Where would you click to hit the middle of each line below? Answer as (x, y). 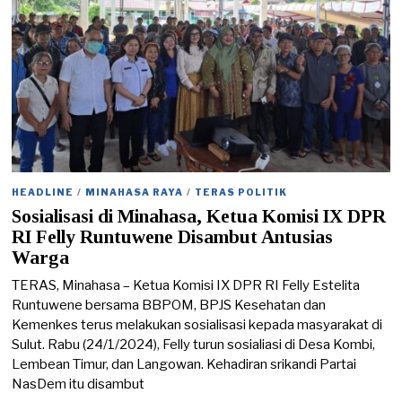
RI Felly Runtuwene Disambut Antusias (173, 237)
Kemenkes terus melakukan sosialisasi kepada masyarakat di (197, 324)
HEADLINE (43, 192)
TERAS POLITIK (241, 192)
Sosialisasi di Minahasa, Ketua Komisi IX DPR (199, 217)
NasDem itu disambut (79, 384)
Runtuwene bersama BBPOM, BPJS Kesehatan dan (169, 305)
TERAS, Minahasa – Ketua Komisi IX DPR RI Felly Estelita (186, 285)
